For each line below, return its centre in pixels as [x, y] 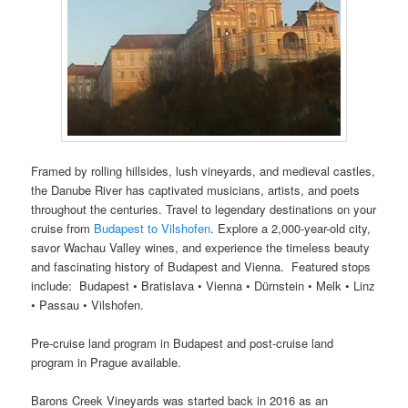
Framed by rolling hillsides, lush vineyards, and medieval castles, [204, 170]
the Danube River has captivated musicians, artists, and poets [196, 189]
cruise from [63, 228]
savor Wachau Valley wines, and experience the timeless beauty [201, 247]
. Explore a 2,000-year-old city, [291, 228]
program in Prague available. [107, 362]
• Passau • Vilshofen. [88, 304]
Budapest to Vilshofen [153, 228]
